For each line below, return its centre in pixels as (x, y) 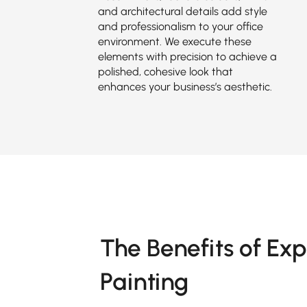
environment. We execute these (174, 41)
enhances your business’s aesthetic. (185, 87)
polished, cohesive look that (165, 72)
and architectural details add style (182, 11)
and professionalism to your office (180, 26)
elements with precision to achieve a (187, 57)
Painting (145, 282)
